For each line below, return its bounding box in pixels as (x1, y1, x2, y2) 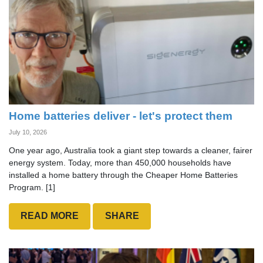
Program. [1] (9, 182, 55, 192)
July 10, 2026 (9, 128, 47, 136)
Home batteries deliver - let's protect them (9, 109, 232, 122)
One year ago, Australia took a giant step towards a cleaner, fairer (9, 145, 252, 155)
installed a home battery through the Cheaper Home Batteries (9, 170, 238, 180)
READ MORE (21, 211, 79, 221)
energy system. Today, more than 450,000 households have (9, 157, 231, 167)
